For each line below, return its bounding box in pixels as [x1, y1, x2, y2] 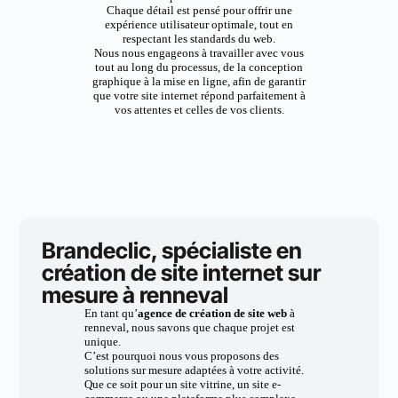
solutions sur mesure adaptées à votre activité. [84, 363, 304, 377]
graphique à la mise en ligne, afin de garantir [92, 75, 306, 88]
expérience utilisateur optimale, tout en [105, 18, 293, 31]
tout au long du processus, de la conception [95, 60, 303, 74]
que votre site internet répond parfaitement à [92, 89, 306, 102]
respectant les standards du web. [123, 32, 275, 45]
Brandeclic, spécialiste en [42, 237, 303, 264]
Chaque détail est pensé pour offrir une [106, 4, 292, 17]
